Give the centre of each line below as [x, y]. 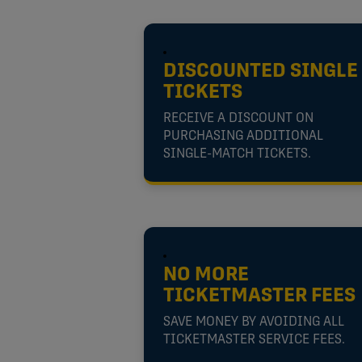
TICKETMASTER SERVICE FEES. [254, 340]
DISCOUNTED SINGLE [261, 72]
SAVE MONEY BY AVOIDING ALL [254, 322]
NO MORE [206, 275]
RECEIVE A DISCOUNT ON [238, 118]
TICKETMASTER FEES [259, 296]
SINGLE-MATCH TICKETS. [237, 154]
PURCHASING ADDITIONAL [243, 136]
